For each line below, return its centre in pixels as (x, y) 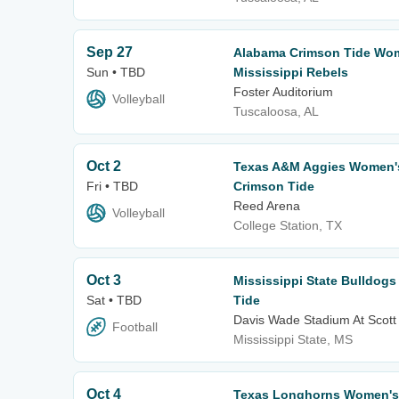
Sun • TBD (116, 72)
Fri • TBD (112, 186)
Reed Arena (267, 205)
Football (135, 327)
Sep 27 (110, 52)
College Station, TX (288, 225)
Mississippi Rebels (291, 72)
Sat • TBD (114, 300)
